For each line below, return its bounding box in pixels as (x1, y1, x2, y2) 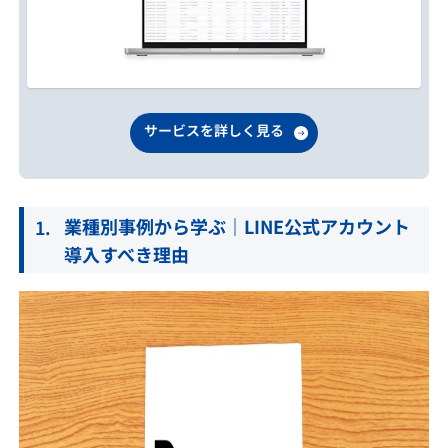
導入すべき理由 (63, 241, 189, 268)
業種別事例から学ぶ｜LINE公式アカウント (63, 213, 410, 240)
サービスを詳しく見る (144, 119, 285, 140)
